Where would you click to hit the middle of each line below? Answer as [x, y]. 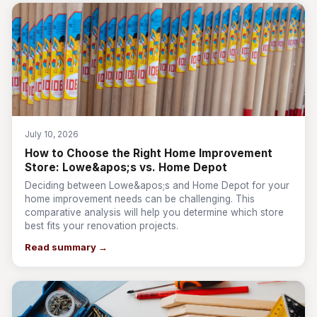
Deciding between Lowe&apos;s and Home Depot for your [157, 185]
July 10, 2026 [52, 134]
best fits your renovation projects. [102, 226]
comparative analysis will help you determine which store [154, 212]
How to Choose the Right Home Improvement [149, 153]
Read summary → [66, 247]
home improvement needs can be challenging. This [140, 199]
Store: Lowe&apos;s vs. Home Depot [126, 167]
